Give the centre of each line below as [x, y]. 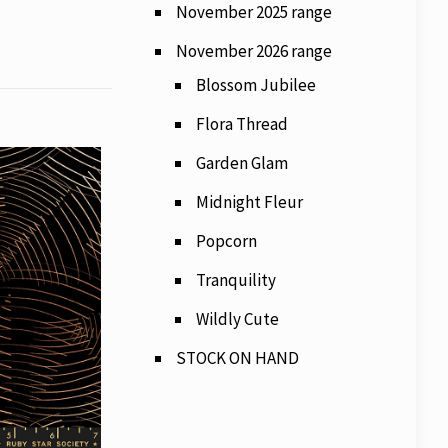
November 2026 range [253, 51]
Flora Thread [241, 124]
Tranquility [235, 280]
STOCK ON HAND [237, 358]
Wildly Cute [237, 319]
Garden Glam [241, 163]
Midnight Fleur [249, 202]
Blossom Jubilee [255, 85]
